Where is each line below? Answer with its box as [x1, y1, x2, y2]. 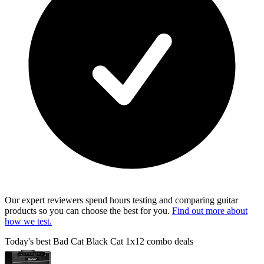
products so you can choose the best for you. [5, 206, 172, 216]
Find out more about [172, 206, 247, 216]
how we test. [5, 216, 52, 227]
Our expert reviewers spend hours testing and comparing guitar [5, 195, 238, 206]
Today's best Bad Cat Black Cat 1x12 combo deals [5, 236, 193, 247]
